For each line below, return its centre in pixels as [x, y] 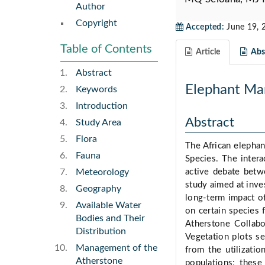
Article [206, 52]
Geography [98, 189]
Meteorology [102, 172]
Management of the [117, 248]
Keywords [96, 90]
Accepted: [204, 28]
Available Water [109, 206]
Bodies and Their [110, 219]
